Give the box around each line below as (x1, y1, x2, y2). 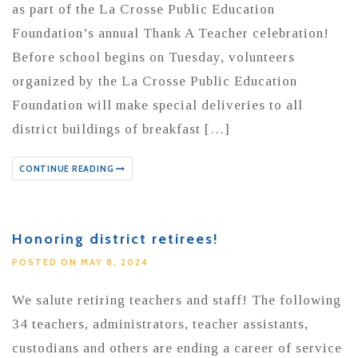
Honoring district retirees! (12, 230, 219, 249)
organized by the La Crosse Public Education (12, 74, 297, 89)
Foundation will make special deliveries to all (12, 97, 303, 113)
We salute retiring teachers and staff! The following (12, 292, 341, 308)
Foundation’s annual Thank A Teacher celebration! (12, 26, 329, 42)
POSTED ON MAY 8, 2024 (12, 257, 149, 268)
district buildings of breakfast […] (12, 121, 230, 137)
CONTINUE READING (19, 163, 117, 175)
